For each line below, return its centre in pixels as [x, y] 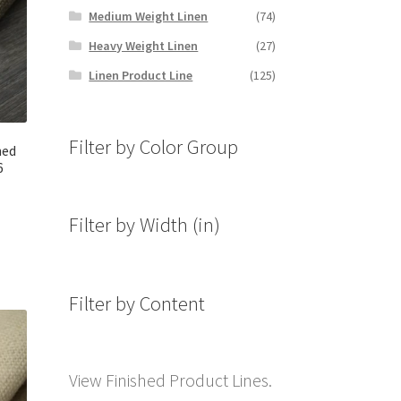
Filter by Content [137, 304]
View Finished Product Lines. [170, 380]
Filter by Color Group [153, 146]
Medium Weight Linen [149, 16]
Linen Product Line [141, 75]
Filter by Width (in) [144, 225]
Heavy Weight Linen [144, 45]
